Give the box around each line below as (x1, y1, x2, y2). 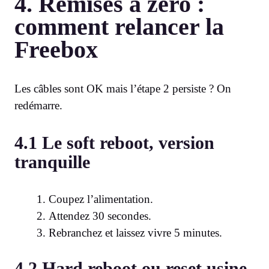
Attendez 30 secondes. (49, 210, 151, 223)
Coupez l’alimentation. (49, 193, 153, 206)
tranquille (14, 152, 90, 172)
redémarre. (14, 99, 62, 112)
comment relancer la (14, 13, 224, 41)
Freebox (14, 36, 98, 64)
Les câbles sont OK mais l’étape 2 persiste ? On (14, 82, 231, 95)
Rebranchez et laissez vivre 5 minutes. (49, 226, 222, 240)
